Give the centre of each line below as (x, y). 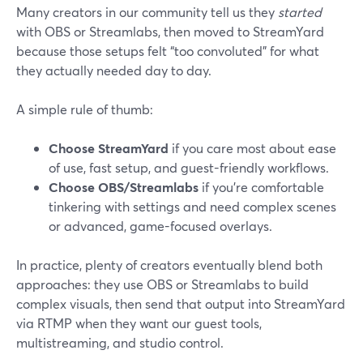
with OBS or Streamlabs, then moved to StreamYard (170, 31)
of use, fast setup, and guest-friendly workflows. (189, 167)
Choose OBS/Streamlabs (124, 187)
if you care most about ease (252, 148)
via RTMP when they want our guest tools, (139, 323)
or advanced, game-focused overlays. (160, 226)
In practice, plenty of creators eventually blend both (169, 265)
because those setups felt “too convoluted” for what (168, 51)
